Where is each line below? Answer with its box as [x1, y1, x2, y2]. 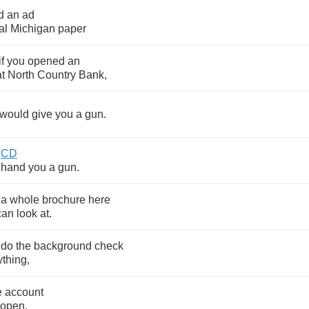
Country [37, 69, 76, 81]
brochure [42, 194, 86, 206]
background [34, 240, 92, 252]
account [5, 286, 43, 298]
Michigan [10, 23, 55, 34]
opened [28, 55, 65, 67]
